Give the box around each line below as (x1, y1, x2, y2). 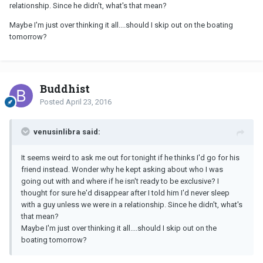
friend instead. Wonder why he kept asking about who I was (21, 165, 223, 174)
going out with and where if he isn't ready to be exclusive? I (21, 177, 219, 186)
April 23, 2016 (66, 97, 112, 107)
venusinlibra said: (33, 127, 100, 137)
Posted (40, 97, 66, 107)
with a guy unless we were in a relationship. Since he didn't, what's (21, 200, 242, 210)
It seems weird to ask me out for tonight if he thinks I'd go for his (21, 153, 240, 163)
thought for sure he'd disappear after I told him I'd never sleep (21, 188, 230, 198)
